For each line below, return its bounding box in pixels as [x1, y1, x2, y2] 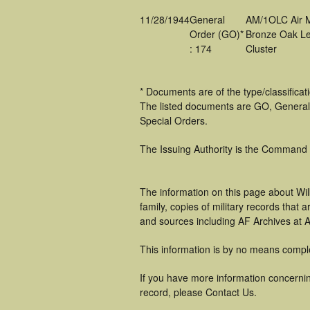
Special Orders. [140, 113, 208, 127]
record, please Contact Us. [140, 285, 257, 299]
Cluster [246, 42, 277, 55]
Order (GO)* [190, 27, 244, 41]
